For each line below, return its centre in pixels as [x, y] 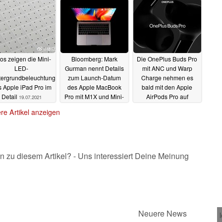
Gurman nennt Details [94, 68]
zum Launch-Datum [94, 78]
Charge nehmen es [167, 78]
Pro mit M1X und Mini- [94, 97]
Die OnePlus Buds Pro [167, 59]
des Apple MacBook [94, 87]
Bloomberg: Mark [94, 59]
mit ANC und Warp [167, 68]
